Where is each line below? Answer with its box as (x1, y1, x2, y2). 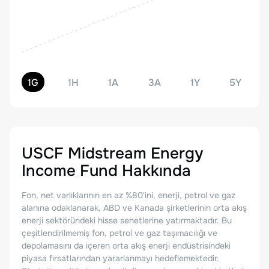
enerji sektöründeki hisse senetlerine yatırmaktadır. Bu (22, 215, 232, 226)
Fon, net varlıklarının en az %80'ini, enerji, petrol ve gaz (22, 190, 235, 201)
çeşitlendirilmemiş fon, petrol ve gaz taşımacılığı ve (22, 228, 217, 238)
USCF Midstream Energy (22, 144, 203, 163)
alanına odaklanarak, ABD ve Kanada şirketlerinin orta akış (22, 202, 247, 213)
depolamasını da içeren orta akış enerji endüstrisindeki (22, 240, 231, 251)
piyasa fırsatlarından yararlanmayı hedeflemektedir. (22, 253, 219, 264)
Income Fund (22, 161, 118, 181)
